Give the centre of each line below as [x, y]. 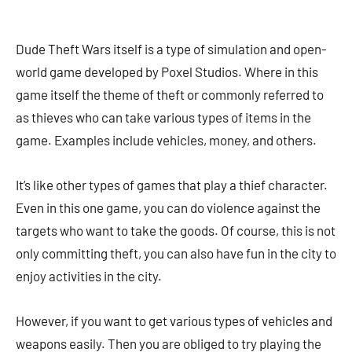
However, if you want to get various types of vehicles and [174, 321]
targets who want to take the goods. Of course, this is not [176, 230]
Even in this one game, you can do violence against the [168, 207]
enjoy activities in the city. [89, 276]
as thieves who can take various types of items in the [163, 117]
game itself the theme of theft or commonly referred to [170, 94]
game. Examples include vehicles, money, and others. [166, 140]
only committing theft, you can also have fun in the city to [176, 253]
